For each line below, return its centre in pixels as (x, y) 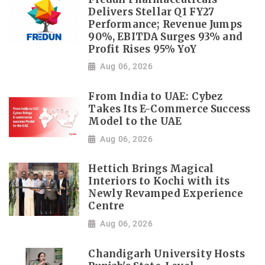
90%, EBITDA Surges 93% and (166, 37)
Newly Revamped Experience (166, 194)
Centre (106, 206)
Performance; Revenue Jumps (165, 24)
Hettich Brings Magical (151, 169)
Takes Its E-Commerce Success (169, 109)
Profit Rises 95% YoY (142, 49)
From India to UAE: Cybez (156, 97)
